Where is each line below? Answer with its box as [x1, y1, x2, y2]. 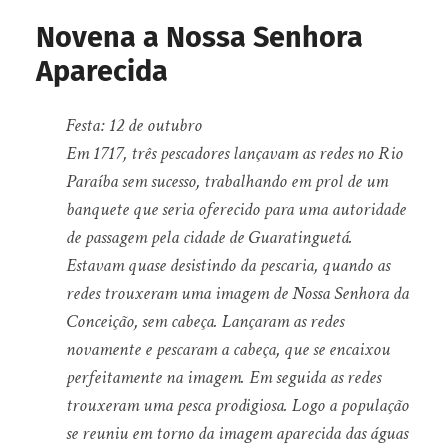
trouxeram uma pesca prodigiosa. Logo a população [65, 392, 409, 418]
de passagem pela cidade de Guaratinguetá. [65, 224, 353, 250]
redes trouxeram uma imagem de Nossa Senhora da [65, 280, 409, 306]
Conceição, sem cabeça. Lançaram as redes [65, 308, 344, 334]
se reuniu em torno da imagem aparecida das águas [65, 420, 408, 446]
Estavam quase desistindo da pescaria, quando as [65, 252, 390, 278]
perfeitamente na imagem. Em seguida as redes [65, 364, 381, 390]
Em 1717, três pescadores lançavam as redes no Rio [65, 140, 403, 166]
